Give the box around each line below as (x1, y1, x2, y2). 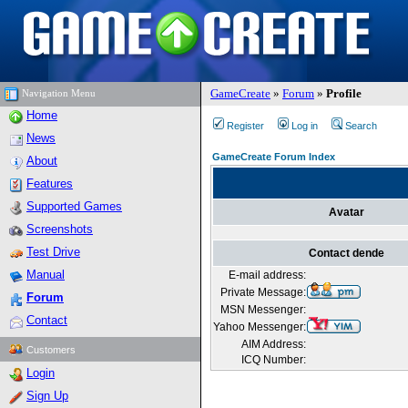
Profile (326, 87, 362, 100)
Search (345, 120, 377, 131)
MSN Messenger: (220, 303, 306, 316)
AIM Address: (241, 338, 306, 351)
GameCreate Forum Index (212, 151, 335, 162)
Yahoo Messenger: (213, 321, 306, 333)
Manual (26, 268, 65, 281)
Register (227, 120, 264, 131)
